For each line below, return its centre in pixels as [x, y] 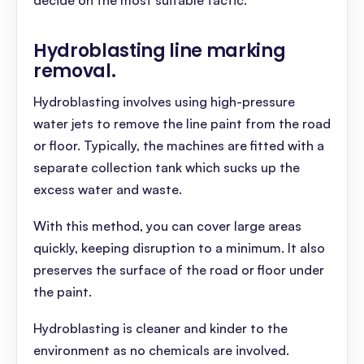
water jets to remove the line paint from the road [182, 123]
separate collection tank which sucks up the [167, 167]
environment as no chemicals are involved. [163, 350]
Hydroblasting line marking [160, 51]
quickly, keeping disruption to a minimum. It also [179, 248]
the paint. [64, 292]
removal [72, 71]
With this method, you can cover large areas [167, 226]
